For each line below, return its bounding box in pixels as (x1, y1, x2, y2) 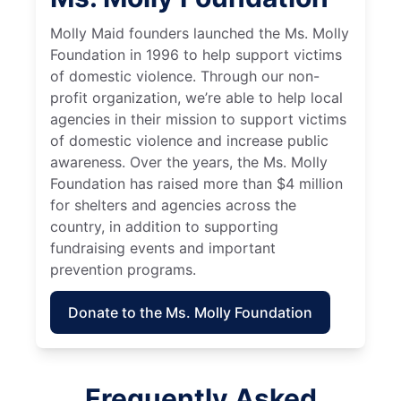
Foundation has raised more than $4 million (50, 175, 343, 193)
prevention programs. (50, 260, 196, 279)
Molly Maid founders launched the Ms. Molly (50, 24, 349, 43)
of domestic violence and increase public (50, 132, 328, 150)
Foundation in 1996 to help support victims (50, 46, 342, 64)
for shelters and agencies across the (50, 196, 296, 215)
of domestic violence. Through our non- (50, 67, 320, 86)
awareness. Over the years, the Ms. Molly (50, 153, 328, 172)
